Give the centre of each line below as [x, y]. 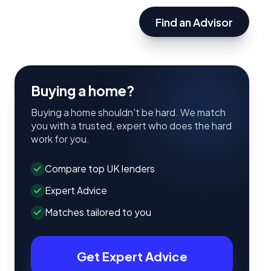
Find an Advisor [194, 22]
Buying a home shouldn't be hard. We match [128, 112]
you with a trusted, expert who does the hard [131, 126]
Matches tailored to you [98, 212]
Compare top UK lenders [100, 169]
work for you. [60, 139]
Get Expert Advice [132, 256]
